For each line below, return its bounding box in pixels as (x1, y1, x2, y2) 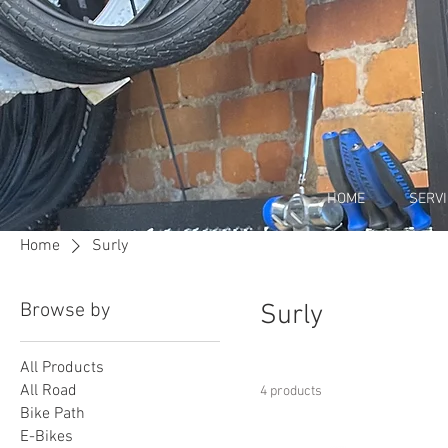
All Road (20, 381, 77, 401)
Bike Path (20, 404, 85, 424)
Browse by (20, 299, 110, 323)
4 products (260, 383, 322, 400)
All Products (20, 358, 104, 378)
